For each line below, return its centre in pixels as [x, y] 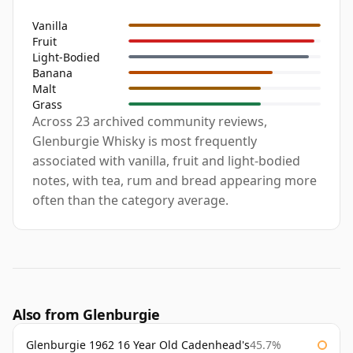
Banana [52, 72]
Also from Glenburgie [86, 315]
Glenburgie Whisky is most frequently [145, 141]
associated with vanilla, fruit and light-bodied [166, 161]
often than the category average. [130, 201]
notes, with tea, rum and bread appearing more [175, 181]
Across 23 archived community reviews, [150, 122]
